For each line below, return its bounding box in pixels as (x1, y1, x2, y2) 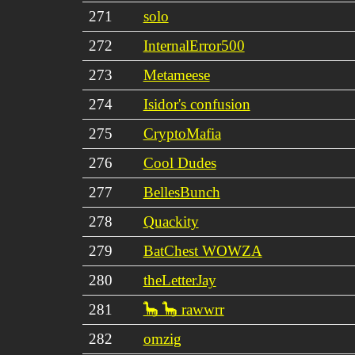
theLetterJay (143, 271, 216, 288)
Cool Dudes (143, 154, 216, 171)
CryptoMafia (143, 124, 221, 142)
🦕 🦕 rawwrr (143, 300, 224, 318)
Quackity (143, 212, 199, 230)
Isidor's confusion (143, 95, 250, 113)
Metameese (143, 66, 210, 83)
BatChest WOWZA (143, 242, 262, 259)
